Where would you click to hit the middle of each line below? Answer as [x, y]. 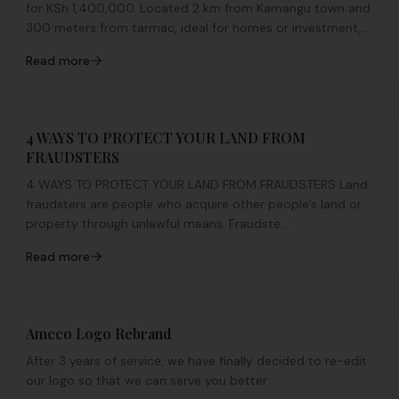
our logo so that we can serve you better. [147, 380]
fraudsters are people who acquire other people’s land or [194, 204]
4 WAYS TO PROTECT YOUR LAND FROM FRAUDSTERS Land [197, 184]
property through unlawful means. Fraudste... [157, 224]
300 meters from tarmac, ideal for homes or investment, [194, 28]
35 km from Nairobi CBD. [98, 47]
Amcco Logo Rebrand [99, 334]
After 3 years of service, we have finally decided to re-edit [196, 361]
